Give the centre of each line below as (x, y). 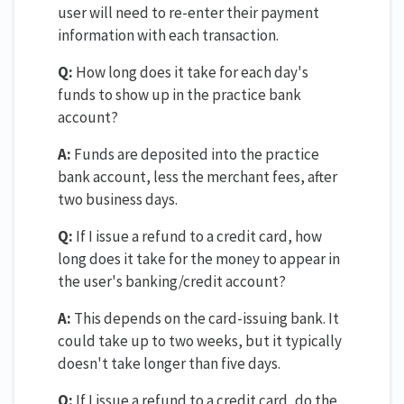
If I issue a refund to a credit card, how (197, 236)
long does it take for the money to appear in (199, 258)
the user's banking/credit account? (172, 281)
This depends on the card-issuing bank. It (205, 318)
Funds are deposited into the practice (195, 154)
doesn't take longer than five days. (169, 363)
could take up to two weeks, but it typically (200, 340)
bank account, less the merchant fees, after (197, 176)
